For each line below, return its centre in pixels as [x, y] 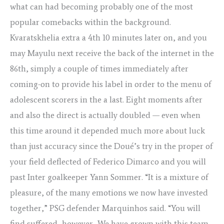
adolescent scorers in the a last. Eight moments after [106, 100]
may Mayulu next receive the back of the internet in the [112, 53]
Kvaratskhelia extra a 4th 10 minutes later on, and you [108, 38]
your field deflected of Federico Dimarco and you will [108, 162]
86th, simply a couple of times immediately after [99, 69]
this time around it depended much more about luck [107, 131]
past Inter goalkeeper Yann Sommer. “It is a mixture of [109, 177]
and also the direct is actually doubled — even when [105, 115]
